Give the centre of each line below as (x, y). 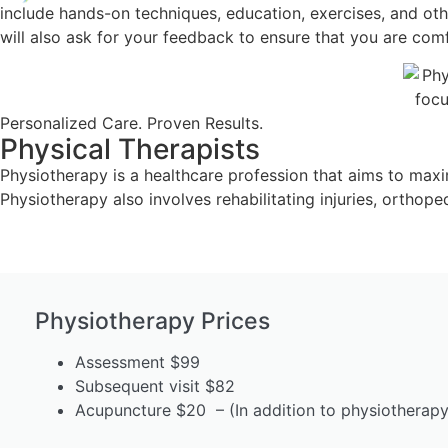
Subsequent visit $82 (155, 385)
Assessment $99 (137, 361)
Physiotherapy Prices (152, 320)
